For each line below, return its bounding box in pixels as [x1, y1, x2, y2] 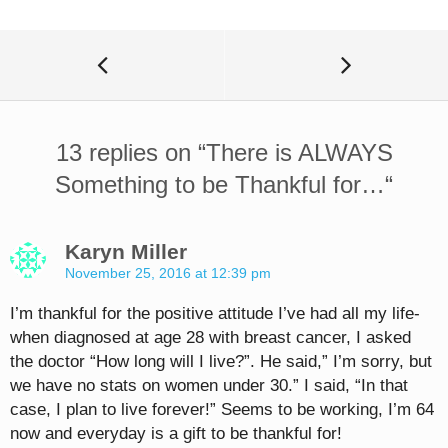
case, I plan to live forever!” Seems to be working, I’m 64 [10, 400, 434, 420]
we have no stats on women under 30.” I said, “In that [10, 376, 408, 396]
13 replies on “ [55, 139, 206, 167]
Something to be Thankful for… [55, 171, 385, 199]
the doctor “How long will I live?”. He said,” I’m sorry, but [10, 352, 432, 372]
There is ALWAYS [205, 139, 393, 167]
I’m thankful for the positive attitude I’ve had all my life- [10, 304, 420, 324]
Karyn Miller [65, 240, 187, 264]
